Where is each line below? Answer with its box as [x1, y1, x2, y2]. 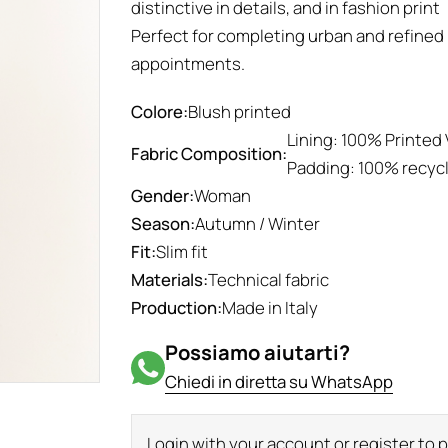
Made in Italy [222, 296, 319, 319]
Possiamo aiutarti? [165, 339, 351, 366]
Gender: [131, 184, 195, 207]
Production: [131, 296, 223, 319]
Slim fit [156, 240, 209, 263]
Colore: [131, 100, 189, 123]
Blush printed [188, 100, 292, 123]
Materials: [131, 268, 209, 291]
